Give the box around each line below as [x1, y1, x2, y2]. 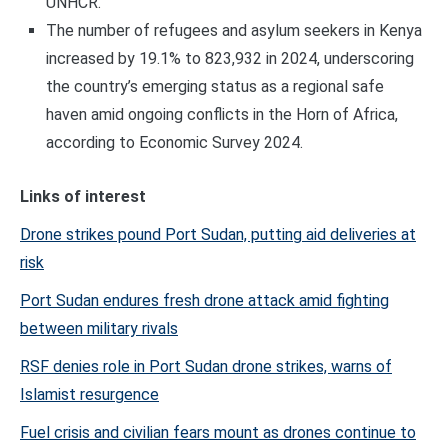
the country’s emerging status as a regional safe [45, 77, 384, 97]
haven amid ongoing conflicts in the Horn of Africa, [45, 105, 398, 125]
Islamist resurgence [20, 385, 159, 405]
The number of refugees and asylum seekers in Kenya [45, 21, 422, 41]
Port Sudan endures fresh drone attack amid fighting [20, 291, 389, 311]
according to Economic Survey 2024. [45, 133, 303, 153]
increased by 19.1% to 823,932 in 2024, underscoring [45, 49, 414, 69]
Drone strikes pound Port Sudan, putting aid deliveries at [20, 225, 416, 245]
